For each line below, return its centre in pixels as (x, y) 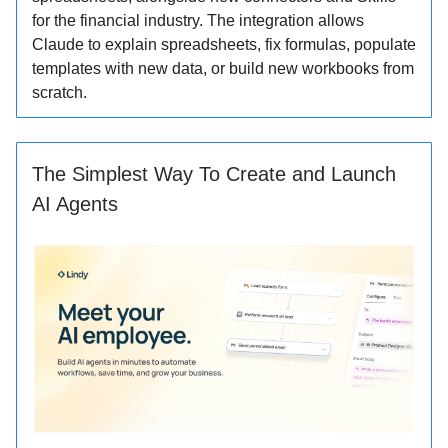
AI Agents (75, 203)
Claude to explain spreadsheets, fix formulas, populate (224, 44)
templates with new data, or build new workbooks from (223, 68)
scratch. (59, 92)
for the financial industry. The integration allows (198, 20)
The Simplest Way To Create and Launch (214, 173)
